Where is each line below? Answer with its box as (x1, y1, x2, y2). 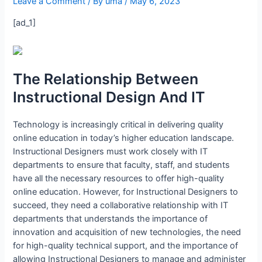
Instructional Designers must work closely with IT (13, 146, 208, 157)
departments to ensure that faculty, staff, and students (13, 159, 230, 170)
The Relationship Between (13, 70, 199, 88)
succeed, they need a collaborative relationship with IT (13, 199, 229, 211)
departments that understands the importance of (13, 213, 208, 224)
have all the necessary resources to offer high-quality (13, 173, 225, 184)
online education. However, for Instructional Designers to (13, 186, 239, 197)
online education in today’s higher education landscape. (13, 132, 235, 143)
